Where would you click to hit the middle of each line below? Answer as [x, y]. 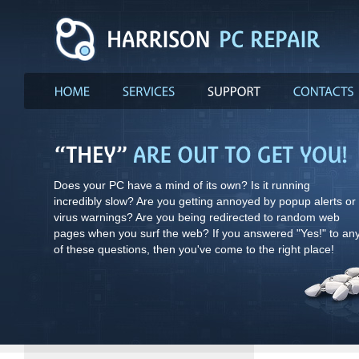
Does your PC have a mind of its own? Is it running [182, 185]
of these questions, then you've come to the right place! [194, 249]
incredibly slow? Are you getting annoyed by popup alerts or [205, 201]
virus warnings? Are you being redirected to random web [197, 217]
